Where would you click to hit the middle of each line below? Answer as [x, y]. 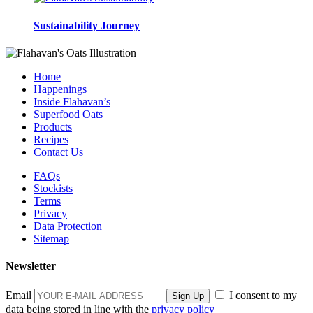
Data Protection [68, 226]
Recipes [51, 139]
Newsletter [31, 266]
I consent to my [262, 295]
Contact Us [58, 152]
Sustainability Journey [87, 25]
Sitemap [51, 238]
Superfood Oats [68, 114]
